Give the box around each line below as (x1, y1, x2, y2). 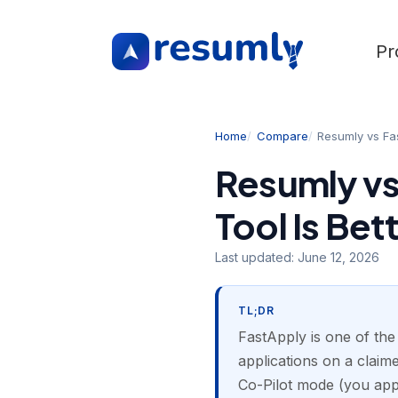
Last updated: (215, 250, 298, 266)
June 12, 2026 (298, 250, 379, 266)
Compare (256, 129, 308, 144)
